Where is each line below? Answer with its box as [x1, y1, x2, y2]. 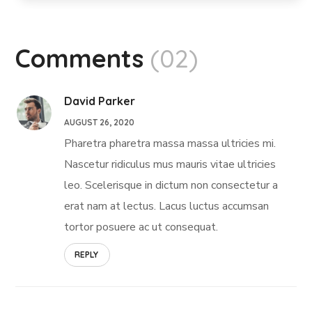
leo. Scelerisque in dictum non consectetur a [64, 177, 279, 193]
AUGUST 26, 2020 [64, 116, 135, 127]
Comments [15, 42, 144, 74]
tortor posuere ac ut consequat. [64, 219, 219, 235]
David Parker [64, 93, 136, 108]
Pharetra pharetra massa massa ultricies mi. [64, 135, 276, 151]
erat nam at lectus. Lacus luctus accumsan [64, 198, 270, 214]
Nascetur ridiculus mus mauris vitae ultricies [64, 156, 276, 172]
